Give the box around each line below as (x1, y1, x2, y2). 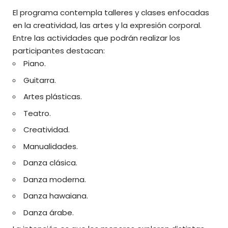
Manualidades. (23, 140, 78, 152)
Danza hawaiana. (23, 190, 88, 202)
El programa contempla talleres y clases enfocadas (13, 7, 209, 18)
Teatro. (23, 107, 51, 119)
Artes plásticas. (23, 91, 82, 102)
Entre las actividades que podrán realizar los (13, 33, 180, 44)
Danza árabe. (23, 207, 74, 218)
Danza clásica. (23, 157, 77, 168)
